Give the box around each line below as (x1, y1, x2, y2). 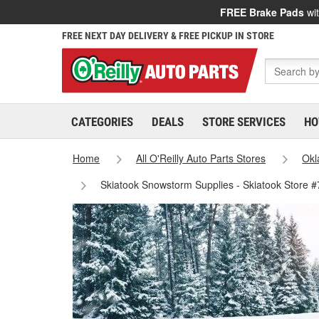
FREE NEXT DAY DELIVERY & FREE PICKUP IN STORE (62, 30, 274, 41)
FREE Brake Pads (220, 5, 304, 19)
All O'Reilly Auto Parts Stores (136, 151, 266, 165)
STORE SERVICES (202, 115, 286, 129)
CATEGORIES (71, 115, 133, 129)
